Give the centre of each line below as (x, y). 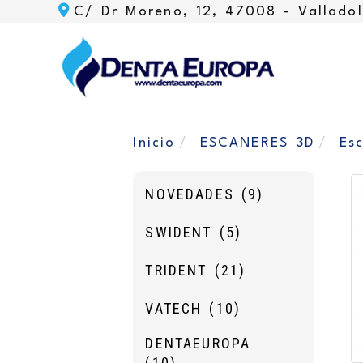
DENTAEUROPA (198, 344)
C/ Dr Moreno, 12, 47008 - (186, 12)
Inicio (154, 143)
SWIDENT (182, 233)
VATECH (177, 309)
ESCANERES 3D (257, 143)
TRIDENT (180, 271)
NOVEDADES (193, 194)
